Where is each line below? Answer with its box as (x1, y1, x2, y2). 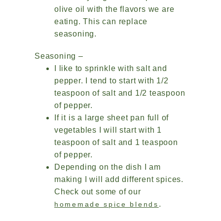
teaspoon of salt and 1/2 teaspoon (54, 89, 185, 97)
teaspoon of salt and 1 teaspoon (54, 138, 178, 147)
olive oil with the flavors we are (54, 5, 175, 13)
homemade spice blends (54, 200, 159, 208)
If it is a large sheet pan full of (54, 113, 169, 122)
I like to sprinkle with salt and (54, 64, 167, 73)
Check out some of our (54, 187, 141, 196)
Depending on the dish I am (54, 163, 161, 171)
